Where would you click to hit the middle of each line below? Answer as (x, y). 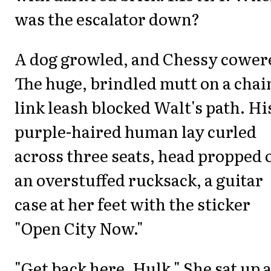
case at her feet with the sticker (132, 203)
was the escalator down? (107, 18)
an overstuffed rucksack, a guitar (139, 179)
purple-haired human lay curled (135, 131)
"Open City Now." (79, 227)
